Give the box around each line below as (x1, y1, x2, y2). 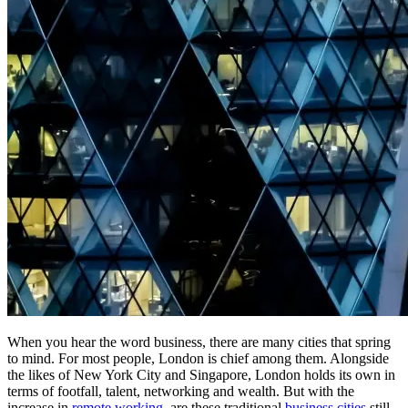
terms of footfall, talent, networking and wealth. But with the (7, 382, 354, 399)
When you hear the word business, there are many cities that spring (7, 333, 391, 350)
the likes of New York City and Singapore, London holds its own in (7, 366, 395, 382)
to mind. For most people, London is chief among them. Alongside (7, 350, 389, 366)
